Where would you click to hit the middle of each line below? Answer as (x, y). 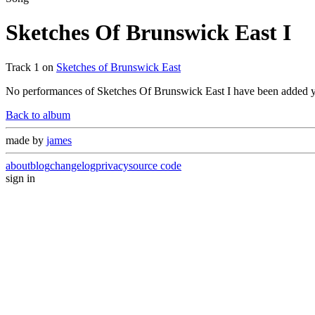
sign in (20, 178)
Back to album (38, 115)
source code (155, 165)
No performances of (51, 91)
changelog (73, 165)
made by (26, 140)
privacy (112, 165)
